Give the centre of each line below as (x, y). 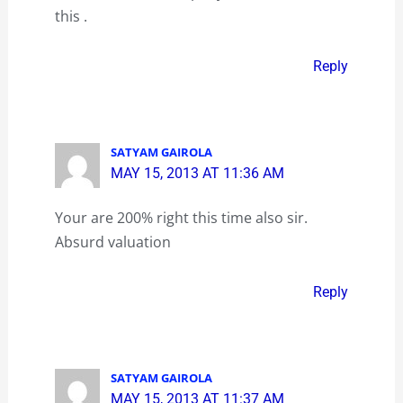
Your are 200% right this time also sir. (181, 218)
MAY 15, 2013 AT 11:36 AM (198, 173)
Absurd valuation (112, 242)
